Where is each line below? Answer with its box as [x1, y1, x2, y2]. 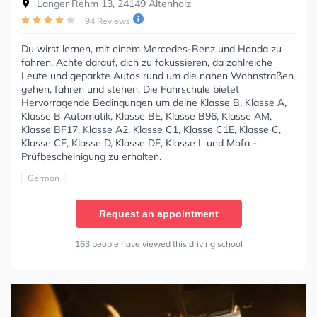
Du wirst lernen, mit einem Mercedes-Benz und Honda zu [21, 42, 282, 55]
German [28, 172, 59, 183]
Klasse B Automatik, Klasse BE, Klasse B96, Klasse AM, [21, 109, 272, 122]
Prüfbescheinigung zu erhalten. [21, 149, 161, 163]
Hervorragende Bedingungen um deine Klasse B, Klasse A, [21, 96, 287, 109]
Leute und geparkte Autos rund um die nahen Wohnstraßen [21, 69, 294, 82]
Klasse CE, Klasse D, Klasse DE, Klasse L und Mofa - [21, 136, 257, 149]
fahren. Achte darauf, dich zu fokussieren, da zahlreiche [21, 55, 272, 69]
